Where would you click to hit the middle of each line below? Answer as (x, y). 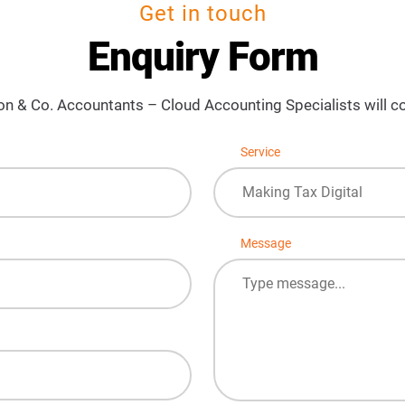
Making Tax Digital (302, 193)
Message (266, 244)
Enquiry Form (202, 57)
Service (260, 152)
